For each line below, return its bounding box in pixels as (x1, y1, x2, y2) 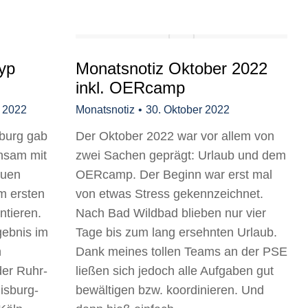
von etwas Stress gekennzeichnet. (76, 187, 263, 201)
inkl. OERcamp (76, 78, 185, 97)
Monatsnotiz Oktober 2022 (76, 59, 267, 78)
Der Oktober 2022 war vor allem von (76, 129, 274, 143)
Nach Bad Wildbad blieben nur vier (76, 206, 266, 220)
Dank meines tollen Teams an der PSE (76, 245, 287, 258)
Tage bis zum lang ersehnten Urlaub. (76, 225, 277, 239)
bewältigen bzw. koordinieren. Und (76, 283, 264, 297)
